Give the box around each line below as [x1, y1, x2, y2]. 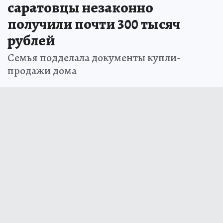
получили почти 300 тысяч [7, 13, 180, 34]
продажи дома [7, 63, 77, 78]
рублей [7, 30, 55, 50]
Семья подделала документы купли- [7, 50, 181, 65]
